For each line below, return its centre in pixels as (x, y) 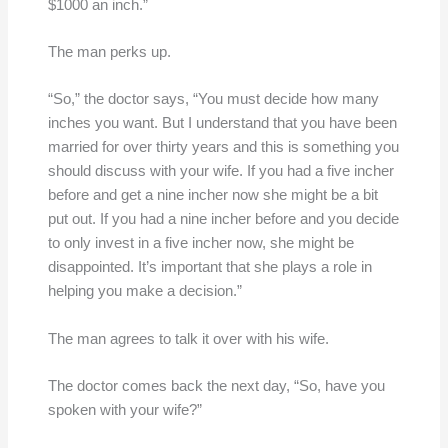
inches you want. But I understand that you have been (222, 123)
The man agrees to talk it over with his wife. (188, 338)
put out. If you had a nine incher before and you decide (223, 219)
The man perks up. (109, 52)
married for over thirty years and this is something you (223, 147)
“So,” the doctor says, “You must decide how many (213, 99)
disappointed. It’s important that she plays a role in (209, 267)
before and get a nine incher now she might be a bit (212, 195)
